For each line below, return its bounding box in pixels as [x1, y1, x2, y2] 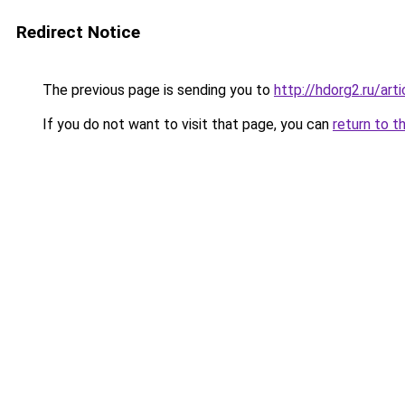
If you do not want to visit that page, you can [39, 116, 333, 133]
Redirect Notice [16, 22, 140, 42]
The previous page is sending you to [39, 81, 274, 99]
